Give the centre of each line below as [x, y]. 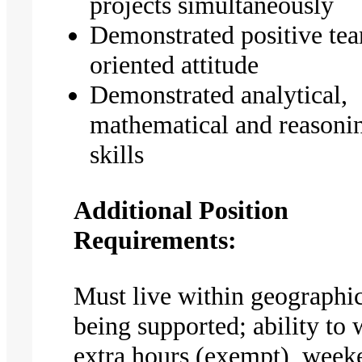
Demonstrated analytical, [219, 94]
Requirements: [156, 240]
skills [117, 154]
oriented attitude [175, 64]
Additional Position [181, 210]
